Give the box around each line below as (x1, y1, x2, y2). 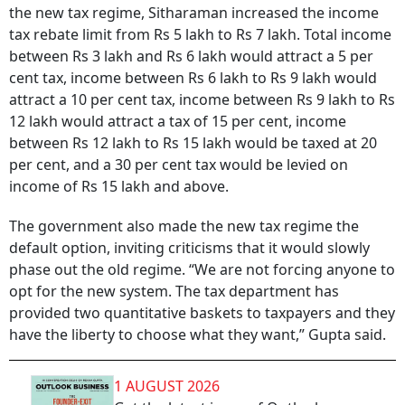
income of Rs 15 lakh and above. (9, 176, 240, 196)
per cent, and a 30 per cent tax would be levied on (9, 155, 348, 174)
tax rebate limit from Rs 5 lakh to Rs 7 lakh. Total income (9, 24, 391, 44)
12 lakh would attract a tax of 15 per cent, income (9, 111, 346, 131)
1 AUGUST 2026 (114, 376, 220, 396)
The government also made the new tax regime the (9, 216, 359, 236)
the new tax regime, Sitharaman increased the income (9, 3, 379, 23)
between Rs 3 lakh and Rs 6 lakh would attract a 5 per (9, 46, 373, 66)
